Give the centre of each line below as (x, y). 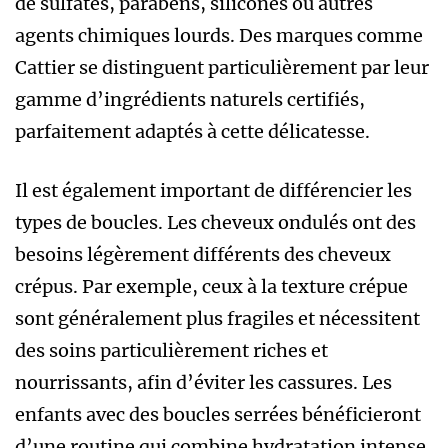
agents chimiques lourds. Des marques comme (219, 35)
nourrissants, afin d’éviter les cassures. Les (203, 382)
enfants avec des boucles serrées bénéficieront (218, 414)
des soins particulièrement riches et (171, 350)
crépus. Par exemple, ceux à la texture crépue (211, 286)
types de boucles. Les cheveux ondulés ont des (215, 222)
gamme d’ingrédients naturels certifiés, (190, 99)
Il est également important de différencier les (213, 190)
